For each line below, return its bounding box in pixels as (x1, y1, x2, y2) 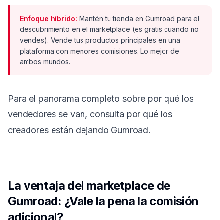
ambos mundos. (20, 57, 70, 66)
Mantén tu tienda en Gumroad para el (77, 14, 199, 23)
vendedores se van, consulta (8, 109, 127, 119)
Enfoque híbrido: (20, 14, 77, 23)
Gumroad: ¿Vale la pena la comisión (8, 194, 199, 208)
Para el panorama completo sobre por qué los (8, 93, 193, 104)
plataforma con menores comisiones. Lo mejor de (20, 47, 179, 55)
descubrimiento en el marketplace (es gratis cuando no (20, 25, 199, 33)
